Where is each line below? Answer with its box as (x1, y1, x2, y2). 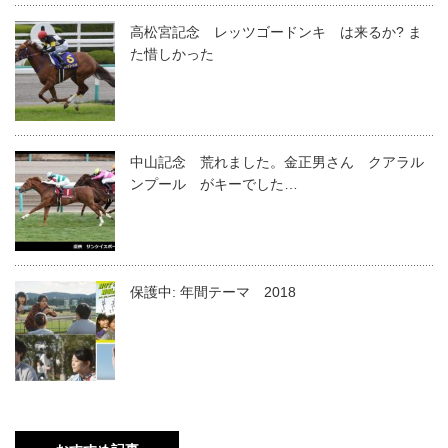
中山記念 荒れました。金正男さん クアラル (130, 153, 424, 170)
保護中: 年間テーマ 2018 (130, 283, 296, 300)
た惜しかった (130, 45, 214, 62)
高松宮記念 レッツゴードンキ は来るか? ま (130, 23, 422, 40)
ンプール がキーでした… (130, 175, 298, 192)
